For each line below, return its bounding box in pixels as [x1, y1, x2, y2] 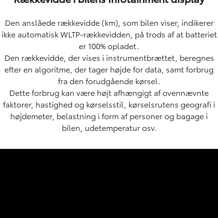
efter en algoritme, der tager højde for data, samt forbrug [4, 63, 214, 74]
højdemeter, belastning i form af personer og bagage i [10, 109, 208, 121]
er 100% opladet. [79, 39, 139, 51]
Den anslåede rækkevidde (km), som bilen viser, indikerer [4, 16, 214, 28]
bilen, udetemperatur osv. [61, 121, 157, 133]
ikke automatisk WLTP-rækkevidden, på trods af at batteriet [1, 28, 217, 39]
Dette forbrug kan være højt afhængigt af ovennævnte [9, 86, 209, 98]
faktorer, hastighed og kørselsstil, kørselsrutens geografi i [3, 98, 215, 109]
